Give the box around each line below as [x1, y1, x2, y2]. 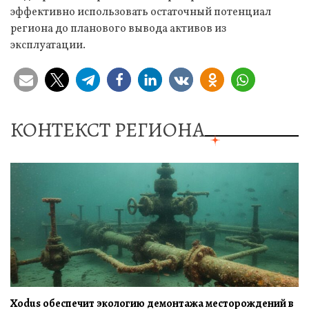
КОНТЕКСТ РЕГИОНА [10, 115, 205, 143]
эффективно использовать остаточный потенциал [10, 4, 271, 20]
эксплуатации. [10, 37, 86, 53]
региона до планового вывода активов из [10, 21, 226, 37]
